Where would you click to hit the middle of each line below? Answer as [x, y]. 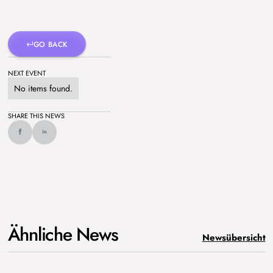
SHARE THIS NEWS [36, 115]
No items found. [43, 88]
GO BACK [50, 44]
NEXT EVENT [27, 73]
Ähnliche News [63, 234]
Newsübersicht [234, 237]
